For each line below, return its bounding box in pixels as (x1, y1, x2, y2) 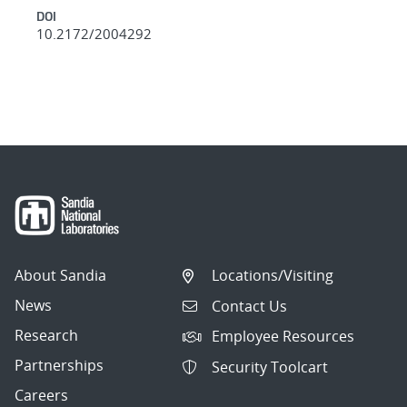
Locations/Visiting (212, 265, 334, 286)
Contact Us (212, 295, 288, 316)
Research (15, 325, 78, 346)
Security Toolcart (212, 356, 329, 377)
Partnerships (15, 355, 104, 376)
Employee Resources (212, 326, 355, 347)
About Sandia (15, 265, 106, 286)
